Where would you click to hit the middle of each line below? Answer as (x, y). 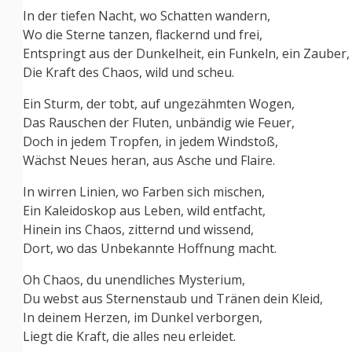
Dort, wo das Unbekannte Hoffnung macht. (150, 249)
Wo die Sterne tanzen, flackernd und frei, (143, 35)
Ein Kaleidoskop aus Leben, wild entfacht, (144, 211)
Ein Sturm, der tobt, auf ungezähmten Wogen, (159, 104)
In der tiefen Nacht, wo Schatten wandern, (147, 16)
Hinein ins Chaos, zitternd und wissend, (138, 230)
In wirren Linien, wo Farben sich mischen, (144, 192)
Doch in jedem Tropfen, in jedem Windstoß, (150, 142)
